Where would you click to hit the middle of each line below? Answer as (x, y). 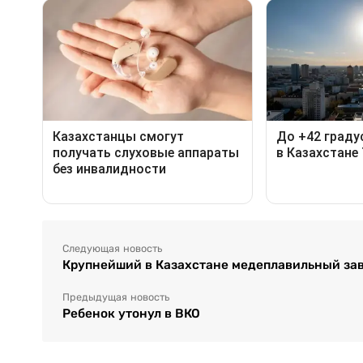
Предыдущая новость (116, 298)
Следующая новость (112, 249)
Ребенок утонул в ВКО (131, 314)
